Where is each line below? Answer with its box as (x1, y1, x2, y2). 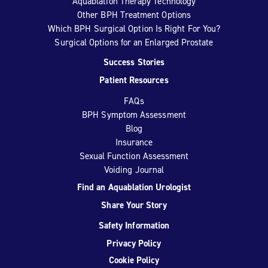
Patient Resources (99, 74, 169, 86)
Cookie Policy (108, 254, 160, 266)
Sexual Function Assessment (79, 150, 189, 162)
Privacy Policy (106, 237, 162, 249)
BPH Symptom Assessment (82, 109, 186, 121)
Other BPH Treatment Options (77, 9, 191, 21)
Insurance (115, 136, 153, 148)
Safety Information (98, 220, 170, 232)
